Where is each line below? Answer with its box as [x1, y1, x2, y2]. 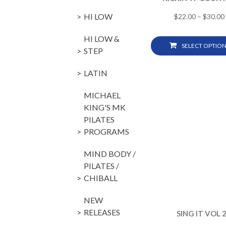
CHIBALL [84, 173, 118, 183]
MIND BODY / [84, 148, 136, 158]
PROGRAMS [84, 126, 129, 136]
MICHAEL [84, 90, 121, 100]
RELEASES [84, 207, 120, 217]
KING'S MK [84, 102, 126, 112]
